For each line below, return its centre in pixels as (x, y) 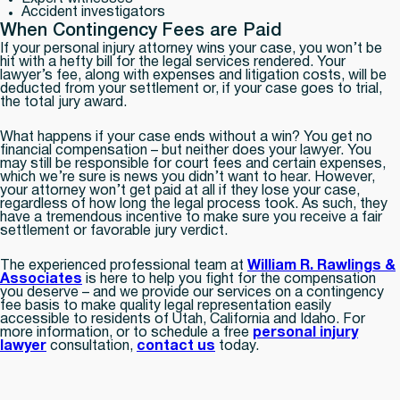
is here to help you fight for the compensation (229, 279)
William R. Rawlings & (321, 266)
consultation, (92, 346)
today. (237, 346)
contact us (176, 346)
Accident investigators (93, 12)
